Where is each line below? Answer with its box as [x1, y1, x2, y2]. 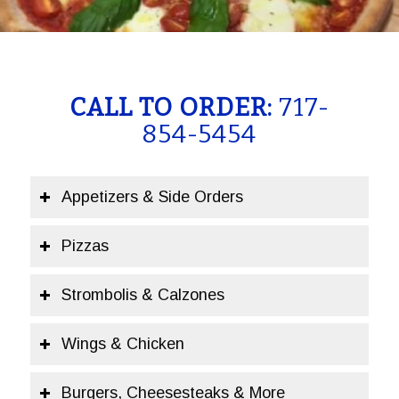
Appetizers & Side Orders [61, 188, 243, 206]
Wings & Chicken [61, 335, 184, 353]
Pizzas [61, 237, 109, 255]
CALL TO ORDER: [69, 93, 279, 122]
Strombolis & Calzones [61, 286, 224, 304]
